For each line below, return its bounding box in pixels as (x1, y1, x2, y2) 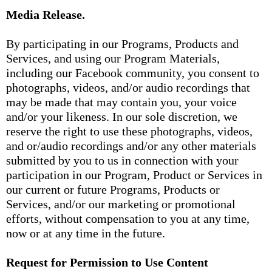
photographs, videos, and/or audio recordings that (6, 81, 250, 94)
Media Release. (6, 8, 85, 21)
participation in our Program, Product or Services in (6, 168, 262, 182)
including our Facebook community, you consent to (6, 66, 259, 80)
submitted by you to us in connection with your (6, 154, 239, 167)
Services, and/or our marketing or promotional (6, 197, 236, 211)
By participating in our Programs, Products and (6, 37, 239, 50)
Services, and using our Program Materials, (6, 52, 220, 65)
